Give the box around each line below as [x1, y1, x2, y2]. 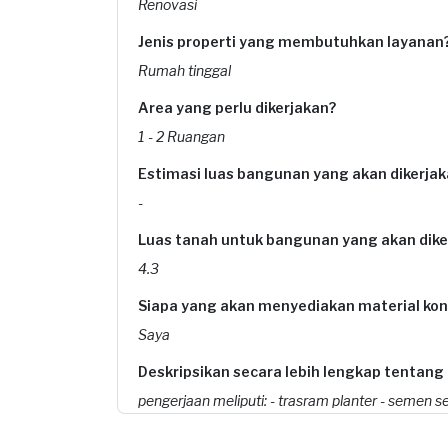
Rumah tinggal [138, 62, 231, 79]
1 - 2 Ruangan [138, 128, 225, 145]
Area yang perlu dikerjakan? [138, 99, 336, 116]
